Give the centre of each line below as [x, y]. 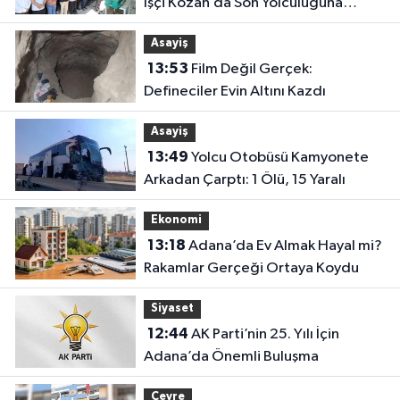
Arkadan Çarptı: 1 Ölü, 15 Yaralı [244, 179]
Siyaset [172, 309]
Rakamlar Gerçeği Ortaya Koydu [251, 268]
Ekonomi [176, 221]
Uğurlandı [176, 25]
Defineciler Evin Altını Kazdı [234, 91]
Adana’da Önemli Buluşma [231, 356]
